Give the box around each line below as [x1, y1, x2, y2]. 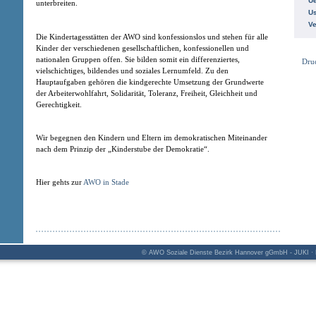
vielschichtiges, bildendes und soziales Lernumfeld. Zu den [36, 66, 229, 75]
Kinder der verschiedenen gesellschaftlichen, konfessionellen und [36, 43, 249, 52]
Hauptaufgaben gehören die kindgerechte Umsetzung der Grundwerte [36, 77, 264, 86]
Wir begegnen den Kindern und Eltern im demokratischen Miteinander [36, 133, 267, 142]
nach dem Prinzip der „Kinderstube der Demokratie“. [36, 145, 209, 153]
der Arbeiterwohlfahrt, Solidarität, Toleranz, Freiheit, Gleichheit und [36, 88, 257, 97]
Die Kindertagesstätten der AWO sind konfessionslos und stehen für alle [36, 32, 268, 41]
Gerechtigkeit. [36, 99, 82, 109]
